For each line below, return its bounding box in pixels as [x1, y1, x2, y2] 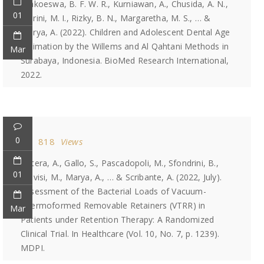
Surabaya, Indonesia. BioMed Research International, [21, 55, 229, 66]
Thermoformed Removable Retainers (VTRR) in [21, 200, 206, 211]
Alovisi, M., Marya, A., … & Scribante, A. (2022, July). [21, 171, 222, 183]
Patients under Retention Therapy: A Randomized [21, 214, 214, 225]
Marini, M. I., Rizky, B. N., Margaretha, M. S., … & [21, 12, 211, 24]
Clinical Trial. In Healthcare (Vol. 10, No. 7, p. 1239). [21, 228, 220, 239]
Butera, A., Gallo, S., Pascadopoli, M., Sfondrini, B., [21, 157, 219, 169]
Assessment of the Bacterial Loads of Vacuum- [21, 186, 206, 197]
